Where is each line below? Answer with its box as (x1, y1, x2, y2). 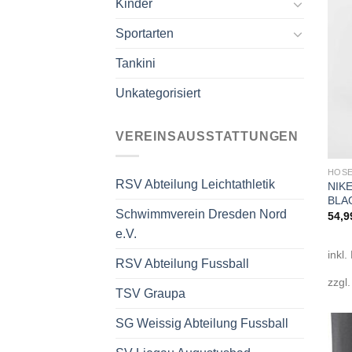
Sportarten (115, 27, 174, 41)
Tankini (115, 57, 156, 71)
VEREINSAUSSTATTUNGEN (115, 130, 299, 144)
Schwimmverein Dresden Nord (115, 207, 287, 221)
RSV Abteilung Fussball (115, 257, 249, 270)
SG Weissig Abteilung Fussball (115, 317, 288, 330)
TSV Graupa (115, 287, 185, 300)
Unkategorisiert (115, 86, 200, 101)
